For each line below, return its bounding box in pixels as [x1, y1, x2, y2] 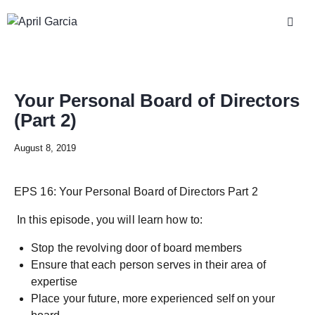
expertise [31, 276, 77, 288]
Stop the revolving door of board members [31, 242, 242, 255]
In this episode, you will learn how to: [14, 214, 202, 226]
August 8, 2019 [14, 142, 76, 153]
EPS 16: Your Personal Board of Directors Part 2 [14, 186, 258, 198]
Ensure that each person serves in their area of [31, 259, 266, 271]
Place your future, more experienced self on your [31, 292, 275, 305]
